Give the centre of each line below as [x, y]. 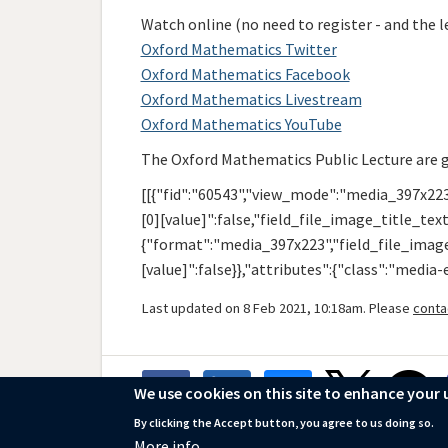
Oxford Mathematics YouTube [241, 124]
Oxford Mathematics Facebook [245, 74]
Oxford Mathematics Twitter [238, 49]
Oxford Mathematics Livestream [251, 99]
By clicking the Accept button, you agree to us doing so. [284, 422]
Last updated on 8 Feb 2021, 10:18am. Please [277, 308]
